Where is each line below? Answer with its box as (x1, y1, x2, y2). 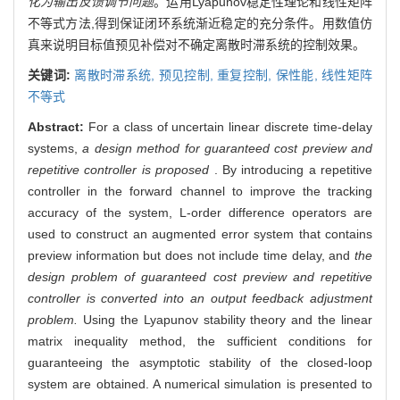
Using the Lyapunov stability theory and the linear (78, 312, 372, 327)
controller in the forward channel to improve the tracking (28, 183, 372, 198)
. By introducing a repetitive (213, 162, 372, 177)
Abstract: (28, 119, 88, 134)
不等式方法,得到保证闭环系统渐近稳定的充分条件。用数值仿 (28, 15, 372, 30)
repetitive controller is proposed (28, 162, 214, 177)
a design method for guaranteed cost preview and (78, 140, 372, 155)
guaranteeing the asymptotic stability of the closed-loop (28, 354, 372, 370)
